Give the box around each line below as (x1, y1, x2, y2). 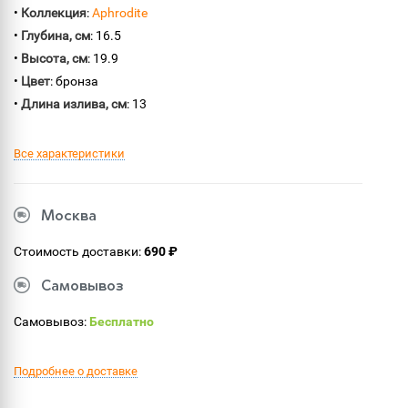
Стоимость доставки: (14, 244, 144, 259)
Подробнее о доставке (14, 364, 138, 378)
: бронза (50, 74, 98, 88)
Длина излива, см (21, 97, 127, 111)
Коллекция (21, 5, 87, 20)
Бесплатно (89, 314, 154, 329)
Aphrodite (92, 5, 148, 20)
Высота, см (21, 51, 87, 66)
